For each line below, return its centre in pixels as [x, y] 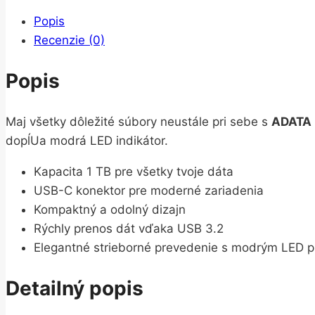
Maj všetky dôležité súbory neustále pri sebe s [139, 121]
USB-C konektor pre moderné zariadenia [149, 190]
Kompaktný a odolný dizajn [110, 209]
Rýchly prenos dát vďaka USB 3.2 [129, 228]
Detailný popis [75, 288]
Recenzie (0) [69, 40]
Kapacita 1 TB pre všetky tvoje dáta [134, 171]
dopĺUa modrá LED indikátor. [87, 140]
